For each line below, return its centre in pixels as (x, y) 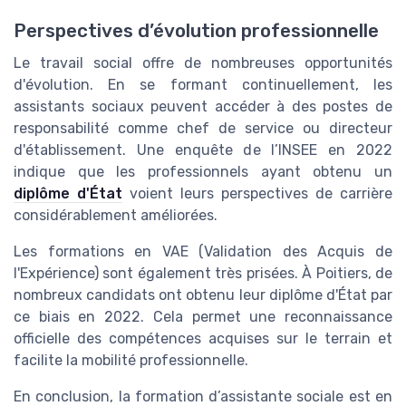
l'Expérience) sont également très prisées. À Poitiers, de (203, 274)
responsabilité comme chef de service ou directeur (203, 129)
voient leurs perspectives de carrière (257, 194)
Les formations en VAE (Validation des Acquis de (203, 252)
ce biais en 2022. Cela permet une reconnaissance (203, 317)
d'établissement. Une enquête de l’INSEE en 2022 (203, 150)
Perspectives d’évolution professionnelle (196, 31)
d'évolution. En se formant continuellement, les (203, 85)
